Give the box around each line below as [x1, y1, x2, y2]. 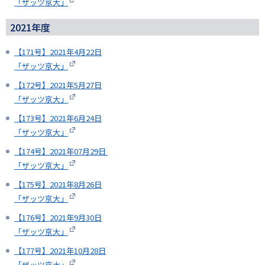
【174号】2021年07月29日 [14, 146, 108, 157]
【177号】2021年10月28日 [14, 245, 106, 257]
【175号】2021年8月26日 [14, 179, 102, 190]
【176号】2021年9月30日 [14, 212, 102, 224]
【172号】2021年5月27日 [14, 79, 102, 91]
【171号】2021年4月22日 [14, 46, 102, 58]
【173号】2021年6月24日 [14, 112, 102, 124]
